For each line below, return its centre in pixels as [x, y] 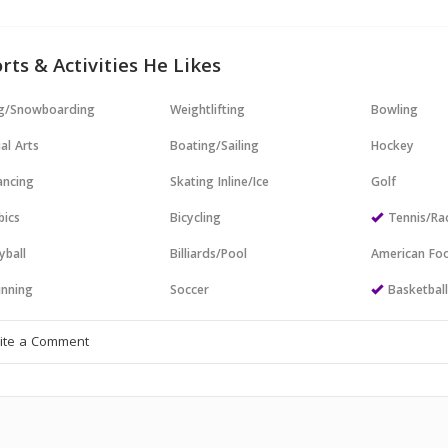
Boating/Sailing [215, 147]
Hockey [393, 147]
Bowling [395, 111]
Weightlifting [208, 111]
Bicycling [196, 219]
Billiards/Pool [209, 255]
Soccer [190, 291]
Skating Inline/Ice [220, 183]
